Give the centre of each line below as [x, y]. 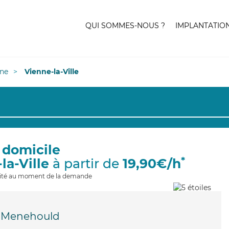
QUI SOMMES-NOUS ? [125, 26]
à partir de [86, 164]
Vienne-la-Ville [52, 72]
